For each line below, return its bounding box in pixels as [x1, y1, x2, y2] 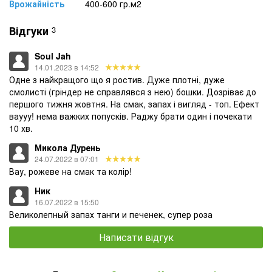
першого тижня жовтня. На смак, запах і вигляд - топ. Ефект [9, 97, 259, 110]
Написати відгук [98, 229, 174, 244]
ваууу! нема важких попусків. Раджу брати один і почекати [9, 109, 252, 122]
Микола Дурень [35, 141, 100, 154]
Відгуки [9, 22, 49, 39]
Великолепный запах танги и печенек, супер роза [9, 208, 212, 220]
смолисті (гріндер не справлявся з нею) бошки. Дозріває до [9, 85, 256, 98]
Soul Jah [35, 49, 71, 62]
